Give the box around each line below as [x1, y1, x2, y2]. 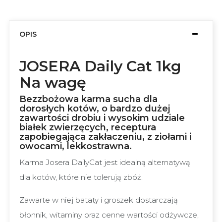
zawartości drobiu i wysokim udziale [19, 112, 185, 123]
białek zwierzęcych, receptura [19, 122, 156, 133]
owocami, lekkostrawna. [19, 141, 132, 152]
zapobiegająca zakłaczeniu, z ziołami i [19, 131, 191, 142]
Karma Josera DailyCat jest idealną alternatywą [19, 158, 190, 167]
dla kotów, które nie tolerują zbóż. [19, 172, 143, 182]
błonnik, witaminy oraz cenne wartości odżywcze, [19, 210, 199, 220]
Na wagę [19, 73, 86, 92]
